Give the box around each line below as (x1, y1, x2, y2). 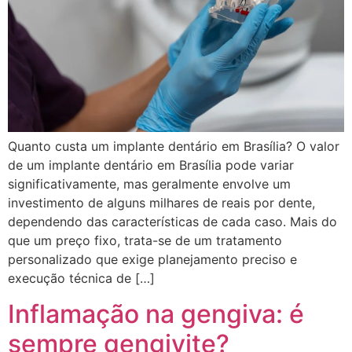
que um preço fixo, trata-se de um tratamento (8, 233, 282, 249)
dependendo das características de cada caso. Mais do (8, 214, 337, 230)
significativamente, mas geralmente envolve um (8, 176, 291, 192)
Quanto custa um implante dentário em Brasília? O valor (8, 138, 339, 155)
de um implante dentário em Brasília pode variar (8, 157, 294, 174)
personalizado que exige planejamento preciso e (8, 251, 297, 268)
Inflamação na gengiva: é (8, 298, 304, 329)
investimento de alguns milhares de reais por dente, (8, 195, 315, 211)
